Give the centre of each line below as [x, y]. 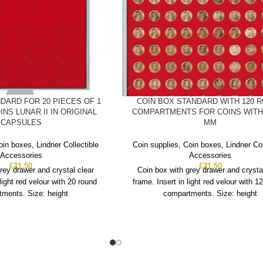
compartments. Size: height [210, 194]
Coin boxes [202, 145]
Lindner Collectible [68, 145]
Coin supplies [155, 145]
